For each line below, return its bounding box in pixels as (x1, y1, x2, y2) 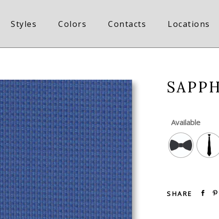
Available (171, 117, 200, 127)
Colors (58, 18, 87, 29)
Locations (168, 18, 210, 29)
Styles (11, 18, 37, 29)
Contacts (108, 18, 147, 29)
